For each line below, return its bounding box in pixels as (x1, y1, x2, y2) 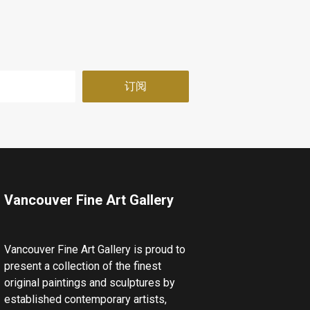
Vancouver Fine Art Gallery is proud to (3, 243, 185, 257)
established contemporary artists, (3, 293, 167, 307)
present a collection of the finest (3, 259, 161, 273)
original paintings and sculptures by (3, 276, 175, 290)
